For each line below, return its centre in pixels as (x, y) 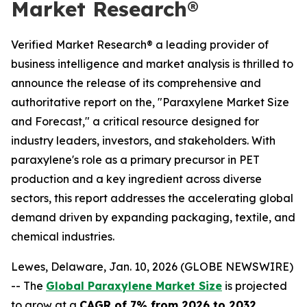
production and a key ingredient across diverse (136, 179)
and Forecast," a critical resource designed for (135, 121)
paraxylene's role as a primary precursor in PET (135, 160)
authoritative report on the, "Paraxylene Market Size (150, 102)
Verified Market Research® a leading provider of (140, 45)
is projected (255, 286)
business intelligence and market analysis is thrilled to (152, 64)
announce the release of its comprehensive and (136, 83)
